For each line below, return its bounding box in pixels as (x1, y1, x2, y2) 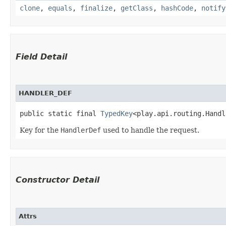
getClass (121, 4, 153, 12)
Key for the (20, 126, 61, 134)
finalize (80, 4, 112, 12)
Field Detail (16, 51, 67, 62)
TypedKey (100, 109, 133, 118)
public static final (20, 109, 100, 118)
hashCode (161, 4, 193, 12)
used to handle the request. (101, 126, 199, 134)
